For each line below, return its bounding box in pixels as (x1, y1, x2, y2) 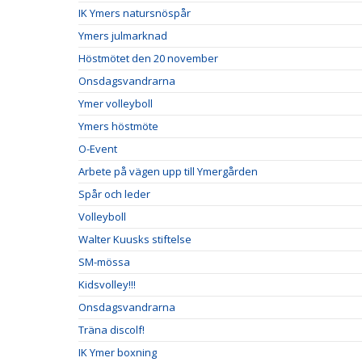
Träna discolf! (78, 322, 145, 337)
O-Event (78, 141, 117, 156)
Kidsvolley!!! (78, 277, 136, 292)
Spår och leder (78, 187, 150, 201)
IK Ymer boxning (78, 345, 157, 360)
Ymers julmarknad (78, 28, 167, 43)
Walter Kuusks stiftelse (78, 232, 192, 246)
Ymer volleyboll (78, 96, 153, 111)
